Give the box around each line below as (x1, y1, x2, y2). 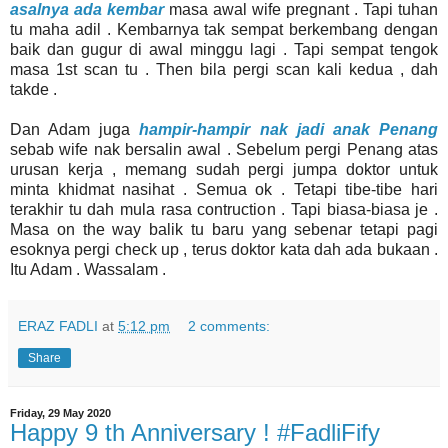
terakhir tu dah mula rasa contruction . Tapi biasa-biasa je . (10, 201, 438, 219)
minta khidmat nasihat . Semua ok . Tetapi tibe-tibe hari (10, 181, 438, 199)
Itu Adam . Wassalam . (10, 261, 166, 279)
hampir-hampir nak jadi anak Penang (139, 121, 439, 139)
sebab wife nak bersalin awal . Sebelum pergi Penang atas (10, 141, 438, 159)
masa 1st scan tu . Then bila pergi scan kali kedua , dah (10, 61, 438, 79)
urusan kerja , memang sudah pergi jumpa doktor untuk (10, 161, 438, 179)
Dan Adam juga (10, 121, 140, 139)
